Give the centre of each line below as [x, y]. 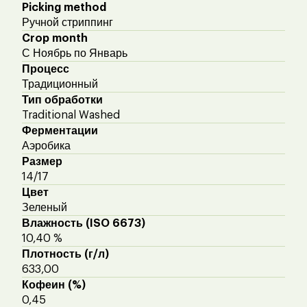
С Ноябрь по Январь [75, 53]
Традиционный [60, 84]
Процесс [46, 69]
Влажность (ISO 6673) [84, 223]
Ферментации [60, 131]
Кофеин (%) [54, 285]
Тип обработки [62, 100]
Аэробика [46, 146]
